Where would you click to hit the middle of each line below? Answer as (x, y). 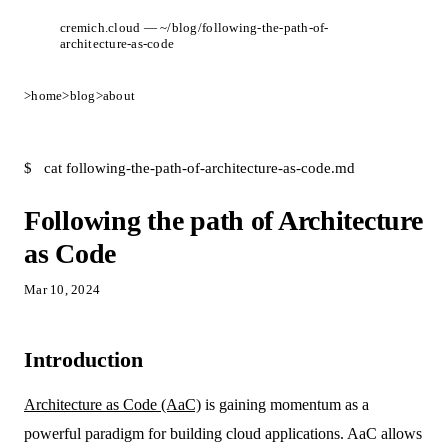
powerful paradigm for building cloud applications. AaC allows (223, 433)
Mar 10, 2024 (62, 289)
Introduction (83, 359)
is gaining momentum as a (285, 404)
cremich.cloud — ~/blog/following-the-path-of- (194, 27)
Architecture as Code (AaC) (112, 404)
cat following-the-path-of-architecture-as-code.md (197, 168)
